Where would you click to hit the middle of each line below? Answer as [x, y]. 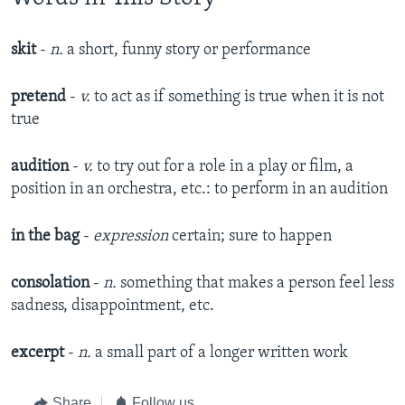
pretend [40, 98]
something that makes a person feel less [257, 284]
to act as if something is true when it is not [239, 98]
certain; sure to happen [252, 237]
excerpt [39, 353]
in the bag [47, 237]
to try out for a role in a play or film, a [225, 167]
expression [131, 237]
